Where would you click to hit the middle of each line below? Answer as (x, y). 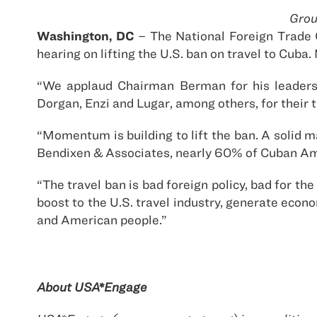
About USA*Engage (92, 287)
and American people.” (102, 220)
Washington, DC (86, 36)
